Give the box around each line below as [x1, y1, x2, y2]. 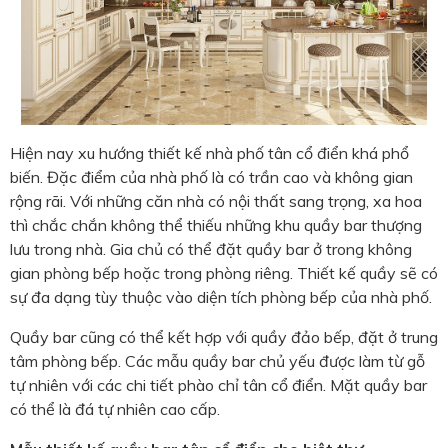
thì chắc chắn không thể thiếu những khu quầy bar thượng [10, 215, 422, 236]
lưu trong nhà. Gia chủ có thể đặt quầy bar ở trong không [10, 239, 412, 260]
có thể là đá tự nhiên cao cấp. [10, 399, 220, 420]
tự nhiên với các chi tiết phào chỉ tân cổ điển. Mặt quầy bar [10, 375, 427, 396]
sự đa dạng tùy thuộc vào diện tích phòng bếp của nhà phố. [10, 287, 432, 308]
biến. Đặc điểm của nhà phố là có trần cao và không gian [10, 167, 413, 188]
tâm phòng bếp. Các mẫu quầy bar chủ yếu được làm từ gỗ [10, 351, 425, 372]
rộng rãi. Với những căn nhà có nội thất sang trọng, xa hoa [10, 191, 422, 212]
